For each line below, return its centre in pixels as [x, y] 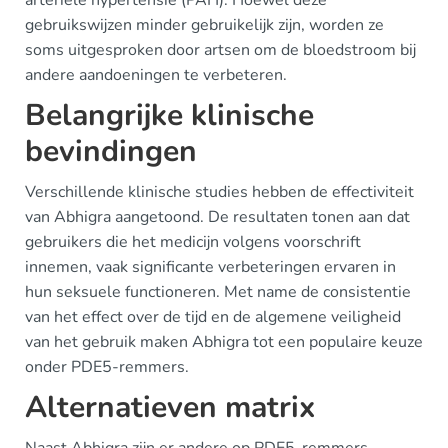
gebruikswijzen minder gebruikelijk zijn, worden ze [204, 25]
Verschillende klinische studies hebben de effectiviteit [219, 192]
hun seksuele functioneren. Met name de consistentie [218, 292]
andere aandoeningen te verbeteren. [156, 75]
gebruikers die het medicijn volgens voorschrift [193, 242]
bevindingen [111, 151]
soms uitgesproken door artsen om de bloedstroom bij [220, 50]
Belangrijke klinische [169, 115]
